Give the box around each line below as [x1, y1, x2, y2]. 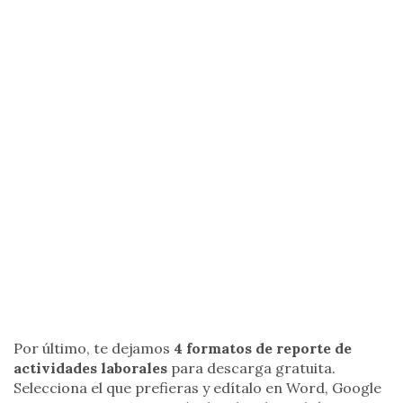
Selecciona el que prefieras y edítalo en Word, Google [13, 378, 381, 397]
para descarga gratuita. [167, 358, 336, 377]
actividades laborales [13, 358, 167, 377]
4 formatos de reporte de [174, 338, 352, 357]
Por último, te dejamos [13, 338, 174, 357]
